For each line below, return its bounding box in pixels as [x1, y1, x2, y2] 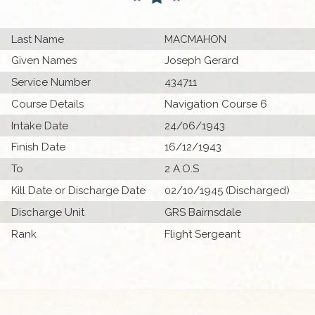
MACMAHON [165, 32, 226, 46]
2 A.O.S [165, 162, 199, 176]
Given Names [11, 54, 77, 67]
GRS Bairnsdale [165, 205, 241, 219]
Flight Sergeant [165, 227, 240, 240]
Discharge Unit [11, 205, 85, 219]
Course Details [11, 97, 84, 110]
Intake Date [11, 119, 69, 132]
